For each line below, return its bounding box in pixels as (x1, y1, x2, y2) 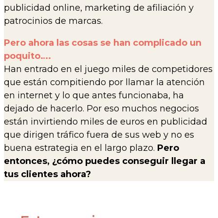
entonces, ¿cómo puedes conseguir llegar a (4, 156, 205, 167)
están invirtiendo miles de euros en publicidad (4, 116, 207, 127)
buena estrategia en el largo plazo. (4, 143, 157, 154)
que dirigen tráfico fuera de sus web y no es (4, 129, 194, 141)
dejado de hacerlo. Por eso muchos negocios (4, 103, 199, 114)
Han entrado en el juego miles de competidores (4, 64, 213, 75)
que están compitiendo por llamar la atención (4, 77, 205, 88)
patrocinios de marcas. (4, 16, 103, 27)
